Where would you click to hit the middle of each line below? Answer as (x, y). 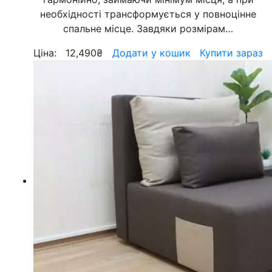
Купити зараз (231, 53)
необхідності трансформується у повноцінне (148, 14)
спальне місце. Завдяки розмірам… (148, 29)
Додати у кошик (151, 53)
